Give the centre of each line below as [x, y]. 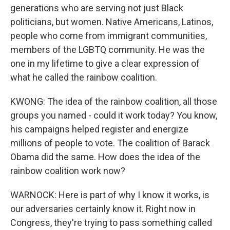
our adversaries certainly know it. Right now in [103, 209]
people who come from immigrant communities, [109, 36]
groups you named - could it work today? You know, [114, 115]
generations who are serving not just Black [97, 8]
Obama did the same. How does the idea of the [105, 157]
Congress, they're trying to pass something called [111, 223]
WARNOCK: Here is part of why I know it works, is [110, 195]
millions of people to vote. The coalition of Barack [110, 143]
